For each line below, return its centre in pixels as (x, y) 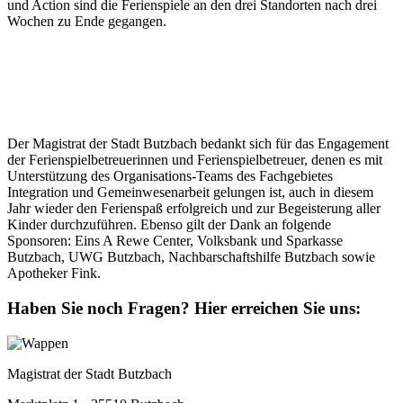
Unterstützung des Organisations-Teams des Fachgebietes (170, 176)
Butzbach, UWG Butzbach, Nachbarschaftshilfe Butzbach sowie (191, 257)
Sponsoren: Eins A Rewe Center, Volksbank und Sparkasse (175, 241)
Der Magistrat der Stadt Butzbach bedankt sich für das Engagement (198, 144)
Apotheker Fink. (54, 273)
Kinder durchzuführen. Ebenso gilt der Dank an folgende (169, 225)
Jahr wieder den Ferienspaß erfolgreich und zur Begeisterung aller (194, 209)
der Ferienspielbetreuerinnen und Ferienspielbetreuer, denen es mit (195, 160)
